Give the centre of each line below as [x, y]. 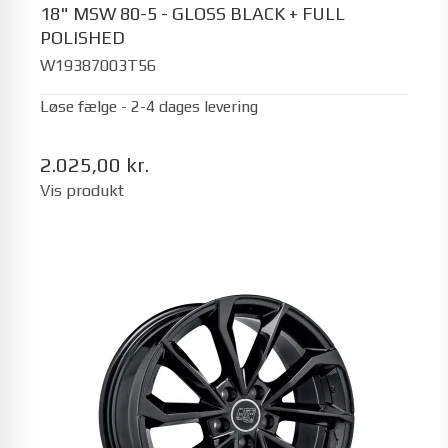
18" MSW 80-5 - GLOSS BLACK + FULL [192, 13]
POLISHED [82, 37]
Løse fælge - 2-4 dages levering [149, 106]
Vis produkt [82, 190]
